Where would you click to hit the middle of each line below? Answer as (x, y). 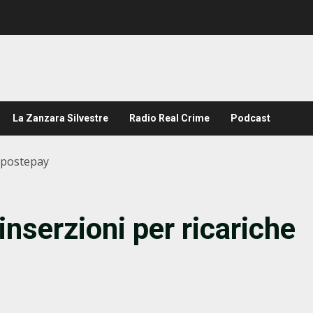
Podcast (250, 118)
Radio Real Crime (169, 118)
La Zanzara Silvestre (60, 118)
